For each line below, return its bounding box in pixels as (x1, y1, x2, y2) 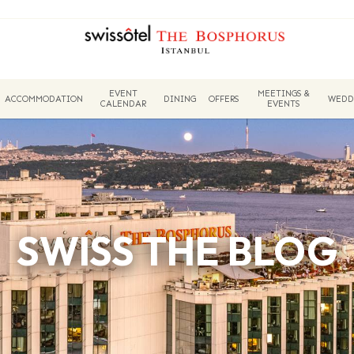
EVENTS (267, 99, 301, 109)
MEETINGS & (258, 88, 311, 99)
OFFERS (209, 93, 240, 104)
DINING (164, 93, 197, 104)
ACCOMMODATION (5, 93, 84, 104)
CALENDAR (100, 99, 147, 109)
